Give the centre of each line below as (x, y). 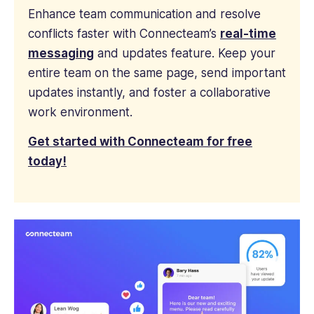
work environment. (80, 112)
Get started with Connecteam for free (140, 142)
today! (47, 162)
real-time (248, 33)
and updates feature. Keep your (185, 53)
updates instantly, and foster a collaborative (149, 92)
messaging (61, 53)
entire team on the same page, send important (157, 73)
